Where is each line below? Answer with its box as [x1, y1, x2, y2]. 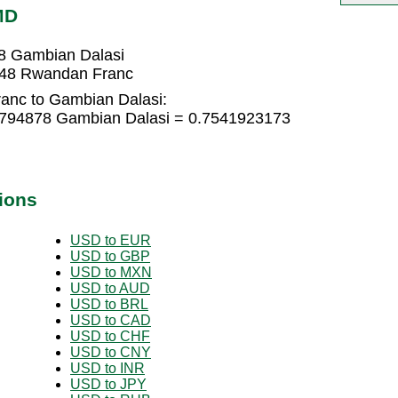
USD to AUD [70, 280, 150, 296]
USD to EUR [70, 232, 151, 248]
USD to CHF [70, 328, 150, 344]
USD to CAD [70, 312, 151, 328]
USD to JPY [70, 376, 147, 392]
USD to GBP [70, 248, 150, 264]
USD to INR [70, 360, 145, 376]
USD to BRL [70, 296, 148, 312]
